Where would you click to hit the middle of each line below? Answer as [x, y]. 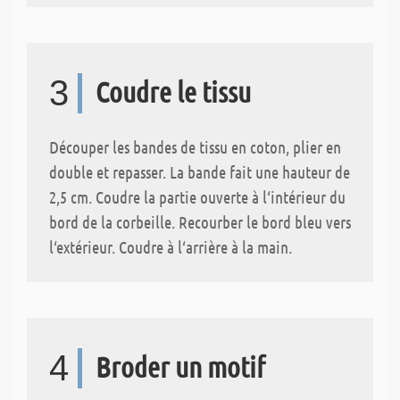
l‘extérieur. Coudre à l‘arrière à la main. [171, 247]
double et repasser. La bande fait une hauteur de [200, 172]
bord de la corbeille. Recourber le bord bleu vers [200, 222]
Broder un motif [180, 367]
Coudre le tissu [173, 92]
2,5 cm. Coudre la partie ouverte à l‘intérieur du [197, 197]
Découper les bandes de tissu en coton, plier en [195, 147]
